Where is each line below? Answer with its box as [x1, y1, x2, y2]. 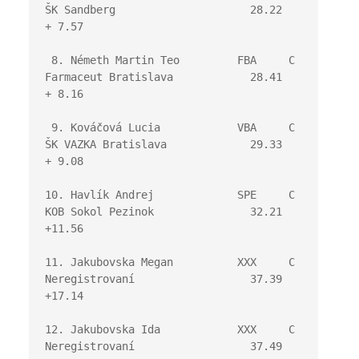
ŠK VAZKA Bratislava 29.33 [44, 138, 282, 151]
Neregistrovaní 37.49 [44, 340, 282, 353]
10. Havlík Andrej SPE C [44, 188, 295, 201]
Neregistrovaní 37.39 [44, 272, 282, 285]
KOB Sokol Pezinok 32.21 [44, 205, 282, 218]
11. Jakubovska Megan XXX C [44, 256, 295, 268]
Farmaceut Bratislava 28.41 [44, 71, 282, 83]
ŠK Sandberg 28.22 [44, 3, 282, 16]
